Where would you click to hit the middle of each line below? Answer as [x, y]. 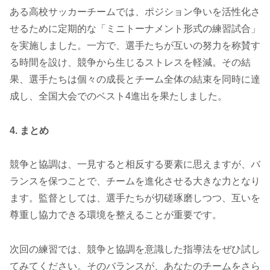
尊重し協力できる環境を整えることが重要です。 [116, 215]
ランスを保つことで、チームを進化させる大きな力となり [135, 181]
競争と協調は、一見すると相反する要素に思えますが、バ [135, 165]
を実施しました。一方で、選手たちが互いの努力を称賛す [135, 45]
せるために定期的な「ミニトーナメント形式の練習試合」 [135, 28]
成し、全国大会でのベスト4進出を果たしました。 [118, 96]
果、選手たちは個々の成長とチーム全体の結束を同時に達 [135, 79]
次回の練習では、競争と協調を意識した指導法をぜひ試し [135, 250]
